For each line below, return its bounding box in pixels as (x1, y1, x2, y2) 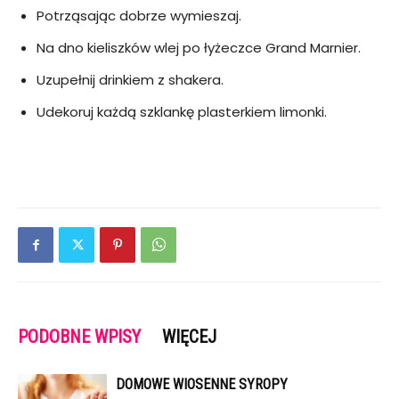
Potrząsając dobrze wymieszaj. (37, 6, 241, 26)
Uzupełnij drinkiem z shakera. (37, 70, 224, 90)
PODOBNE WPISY (18, 326, 141, 348)
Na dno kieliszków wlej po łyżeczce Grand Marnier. (37, 38, 361, 58)
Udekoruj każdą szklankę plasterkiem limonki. (37, 102, 327, 122)
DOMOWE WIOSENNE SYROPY (116, 376, 288, 394)
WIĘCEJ (162, 326, 216, 348)
